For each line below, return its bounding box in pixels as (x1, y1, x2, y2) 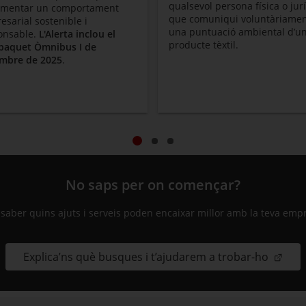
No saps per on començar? (66, 176, 240, 194)
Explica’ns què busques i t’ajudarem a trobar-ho (23, 249, 271, 264)
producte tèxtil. (168, 38, 238, 51)
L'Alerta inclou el (38, 27, 115, 40)
